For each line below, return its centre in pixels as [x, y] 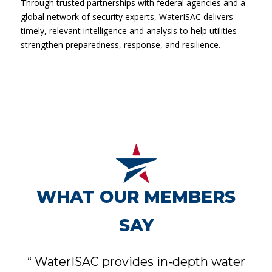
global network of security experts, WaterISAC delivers [127, 16]
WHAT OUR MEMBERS [136, 197]
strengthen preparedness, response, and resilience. [121, 44]
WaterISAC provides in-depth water [138, 262]
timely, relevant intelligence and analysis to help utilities [129, 30]
